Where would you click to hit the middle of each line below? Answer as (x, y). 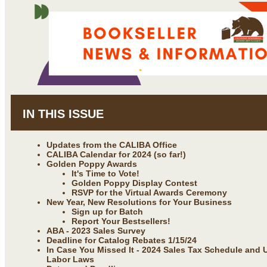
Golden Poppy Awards (92, 164)
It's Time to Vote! (105, 173)
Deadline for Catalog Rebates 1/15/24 (122, 240)
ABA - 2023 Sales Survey (96, 230)
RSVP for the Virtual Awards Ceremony (149, 192)
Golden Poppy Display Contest (134, 183)
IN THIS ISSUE (63, 114)
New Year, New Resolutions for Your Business (139, 202)
